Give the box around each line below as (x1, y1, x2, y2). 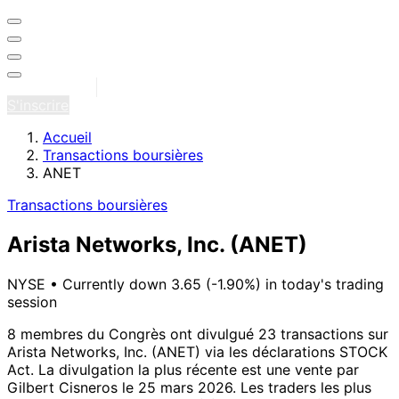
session (7, 292, 57, 311)
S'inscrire (7, 96, 69, 114)
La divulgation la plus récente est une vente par (38, 360, 359, 379)
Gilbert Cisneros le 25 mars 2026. (7, 378, 236, 396)
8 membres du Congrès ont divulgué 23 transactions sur (7, 324, 388, 343)
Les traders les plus (240, 378, 371, 396)
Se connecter (7, 78, 96, 96)
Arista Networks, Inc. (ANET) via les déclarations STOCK (7, 342, 387, 361)
